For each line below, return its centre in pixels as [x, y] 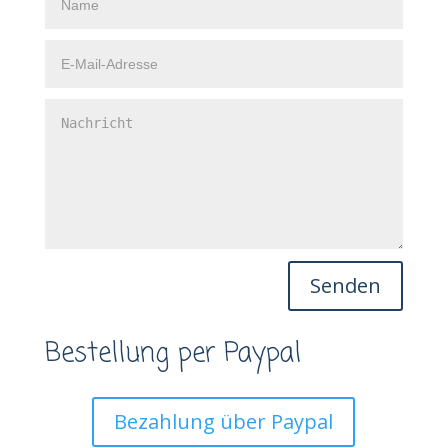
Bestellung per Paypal [172, 353]
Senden [346, 285]
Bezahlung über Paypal [224, 421]
